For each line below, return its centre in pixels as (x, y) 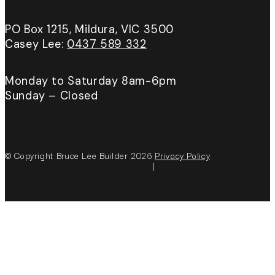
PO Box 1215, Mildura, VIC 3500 (90, 29)
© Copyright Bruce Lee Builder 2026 (79, 156)
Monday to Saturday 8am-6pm (91, 81)
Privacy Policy (183, 156)
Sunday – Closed (52, 96)
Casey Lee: (36, 44)
